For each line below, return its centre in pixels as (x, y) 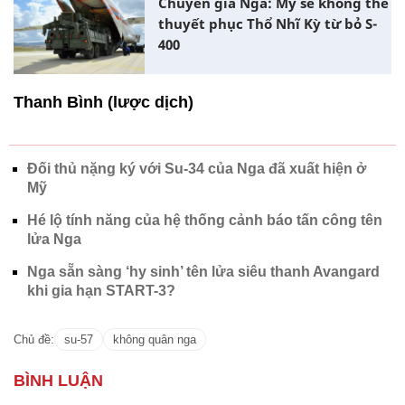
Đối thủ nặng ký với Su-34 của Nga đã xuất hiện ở (197, 168)
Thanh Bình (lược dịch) (104, 102)
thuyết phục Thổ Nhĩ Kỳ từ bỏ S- (268, 24)
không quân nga (155, 339)
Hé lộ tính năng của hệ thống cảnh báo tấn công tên (205, 220)
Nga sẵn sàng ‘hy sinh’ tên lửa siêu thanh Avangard (203, 271)
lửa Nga (54, 239)
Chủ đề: (34, 339)
